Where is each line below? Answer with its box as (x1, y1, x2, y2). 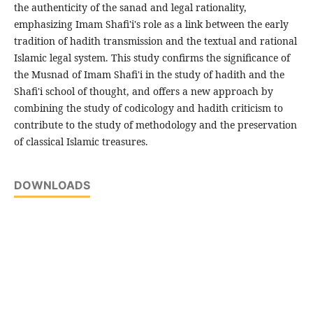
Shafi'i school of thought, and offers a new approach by (13, 85, 273, 99)
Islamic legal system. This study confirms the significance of (13, 51, 290, 65)
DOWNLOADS (13, 178, 90, 193)
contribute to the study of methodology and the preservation (13, 118, 297, 132)
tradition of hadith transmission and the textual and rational (13, 34, 297, 48)
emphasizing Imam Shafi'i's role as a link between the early (13, 17, 289, 31)
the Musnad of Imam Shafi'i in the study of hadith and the (13, 68, 284, 82)
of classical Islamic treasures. (13, 135, 148, 149)
